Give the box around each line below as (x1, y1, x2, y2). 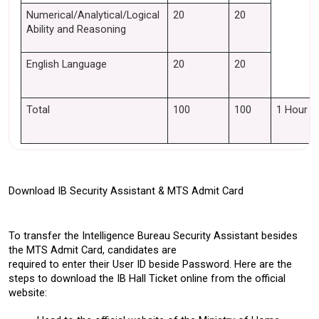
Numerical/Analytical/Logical (26, 9, 159, 21)
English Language (26, 58, 107, 70)
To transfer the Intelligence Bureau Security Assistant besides (9, 229, 298, 242)
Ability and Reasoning (26, 23, 126, 36)
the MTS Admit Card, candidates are (9, 244, 179, 256)
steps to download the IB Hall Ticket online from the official (9, 272, 286, 285)
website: (9, 286, 47, 299)
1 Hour (276, 103, 308, 116)
